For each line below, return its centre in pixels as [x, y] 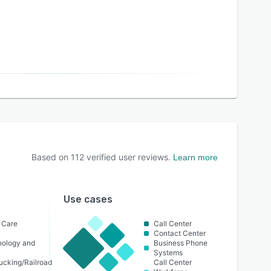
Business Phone [181, 243]
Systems [168, 253]
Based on [51, 157]
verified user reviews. [127, 157]
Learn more [195, 157]
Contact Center [180, 233]
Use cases [88, 199]
